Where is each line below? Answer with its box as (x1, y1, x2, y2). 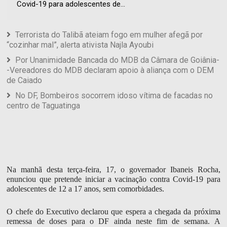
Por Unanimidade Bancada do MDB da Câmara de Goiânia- (15, 55, 220, 65)
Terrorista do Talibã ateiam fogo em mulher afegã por (15, 30, 203, 40)
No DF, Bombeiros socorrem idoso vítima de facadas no (15, 91, 213, 101)
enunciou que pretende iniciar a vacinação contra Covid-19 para (7, 175, 220, 184)
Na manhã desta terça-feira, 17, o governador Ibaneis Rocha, (7, 165, 220, 174)
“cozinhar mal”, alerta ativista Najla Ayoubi (7, 40, 154, 50)
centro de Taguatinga (7, 101, 81, 111)
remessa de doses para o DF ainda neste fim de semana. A (7, 217, 220, 226)
